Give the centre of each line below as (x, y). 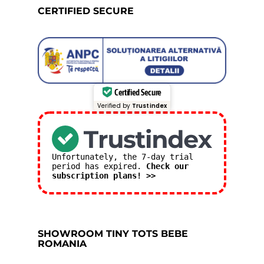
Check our (167, 166)
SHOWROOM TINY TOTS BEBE (113, 234)
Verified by (115, 105)
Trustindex (150, 105)
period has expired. (99, 166)
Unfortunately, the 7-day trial (123, 157)
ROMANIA (62, 244)
